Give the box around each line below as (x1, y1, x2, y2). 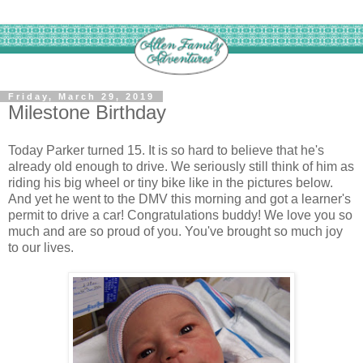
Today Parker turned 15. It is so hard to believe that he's (8, 143, 324, 158)
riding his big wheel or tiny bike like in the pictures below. (8, 176, 333, 190)
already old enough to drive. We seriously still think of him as (8, 160, 354, 174)
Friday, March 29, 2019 (8, 91, 155, 101)
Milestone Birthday (8, 100, 166, 123)
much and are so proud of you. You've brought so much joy (8, 224, 343, 239)
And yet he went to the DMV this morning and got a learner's (8, 192, 351, 207)
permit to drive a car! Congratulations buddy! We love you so (8, 208, 352, 223)
